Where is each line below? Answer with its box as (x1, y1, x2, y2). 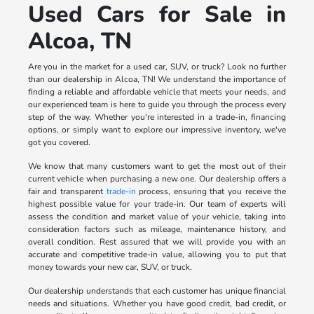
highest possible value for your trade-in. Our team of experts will (27, 198, 287, 210)
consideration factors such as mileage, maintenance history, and (27, 224, 287, 235)
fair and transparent (27, 186, 107, 198)
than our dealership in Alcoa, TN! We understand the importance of (27, 74, 287, 86)
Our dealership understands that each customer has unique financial (27, 285, 287, 297)
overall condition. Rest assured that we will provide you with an (27, 236, 287, 248)
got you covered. (27, 137, 90, 149)
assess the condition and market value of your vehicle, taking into (27, 211, 287, 223)
